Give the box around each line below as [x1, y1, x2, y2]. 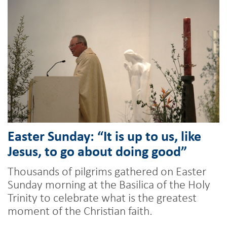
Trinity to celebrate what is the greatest [8, 188, 197, 205]
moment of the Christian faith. [8, 202, 153, 218]
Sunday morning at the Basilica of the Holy [8, 175, 210, 192]
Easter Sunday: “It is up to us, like [8, 126, 201, 145]
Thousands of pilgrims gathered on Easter [8, 162, 206, 179]
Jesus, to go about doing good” [8, 141, 187, 160]
